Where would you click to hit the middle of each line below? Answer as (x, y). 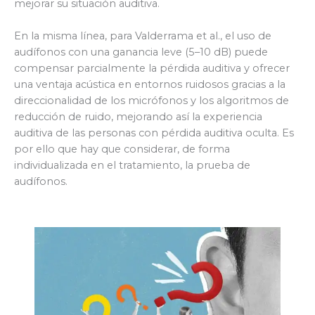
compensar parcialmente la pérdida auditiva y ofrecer (152, 68)
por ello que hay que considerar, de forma (122, 149)
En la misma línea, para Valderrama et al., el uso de (143, 36)
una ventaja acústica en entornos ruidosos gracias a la (150, 84)
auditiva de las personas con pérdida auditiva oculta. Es (154, 133)
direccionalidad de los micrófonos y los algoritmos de (152, 101)
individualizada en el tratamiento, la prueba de (134, 165)
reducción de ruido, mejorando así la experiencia (138, 117)
